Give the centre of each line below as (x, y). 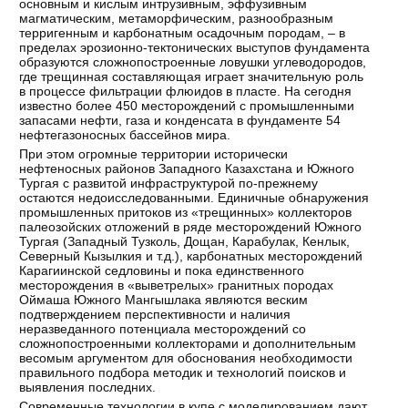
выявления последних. (88, 388)
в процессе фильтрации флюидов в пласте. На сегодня (186, 92)
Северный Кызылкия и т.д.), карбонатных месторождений (191, 256)
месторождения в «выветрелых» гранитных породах (177, 286)
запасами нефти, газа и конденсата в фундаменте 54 (180, 121)
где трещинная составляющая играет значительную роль (192, 77)
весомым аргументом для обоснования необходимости (186, 358)
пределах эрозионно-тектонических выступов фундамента (195, 48)
